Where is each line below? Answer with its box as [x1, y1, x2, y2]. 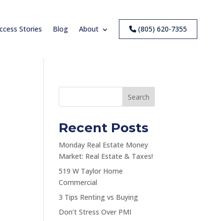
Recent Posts [59, 119, 149, 136]
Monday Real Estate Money [59, 140, 148, 149]
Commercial [59, 177, 98, 187]
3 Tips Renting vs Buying [59, 192, 139, 202]
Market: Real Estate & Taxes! [59, 151, 153, 161]
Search [127, 92, 149, 102]
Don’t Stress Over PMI [59, 207, 132, 217]
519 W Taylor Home [59, 166, 123, 176]
